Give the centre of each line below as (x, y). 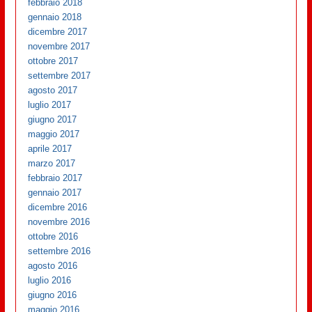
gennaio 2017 (55, 192)
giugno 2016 (53, 295)
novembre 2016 (59, 221)
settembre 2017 (60, 75)
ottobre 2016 (53, 236)
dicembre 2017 (58, 31)
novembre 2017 (59, 46)
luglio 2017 (50, 104)
